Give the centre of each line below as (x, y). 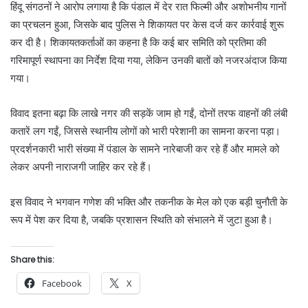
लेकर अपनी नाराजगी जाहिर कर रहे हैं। (81, 167)
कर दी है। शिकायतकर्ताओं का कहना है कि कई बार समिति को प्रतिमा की (138, 43)
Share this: (32, 260)
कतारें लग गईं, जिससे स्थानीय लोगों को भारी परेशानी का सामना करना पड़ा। (145, 131)
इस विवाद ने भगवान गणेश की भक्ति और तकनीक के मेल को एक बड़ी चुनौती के (149, 202)
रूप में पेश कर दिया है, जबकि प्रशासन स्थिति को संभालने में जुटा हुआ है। (142, 220)
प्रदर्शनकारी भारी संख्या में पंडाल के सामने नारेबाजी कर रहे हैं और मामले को (145, 149)
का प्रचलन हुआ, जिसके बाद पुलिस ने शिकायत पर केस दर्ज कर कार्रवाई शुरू (147, 25)
